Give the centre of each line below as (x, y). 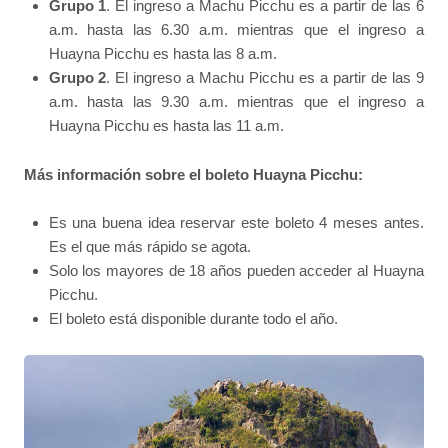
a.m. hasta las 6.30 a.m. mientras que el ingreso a (236, 30)
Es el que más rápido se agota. (149, 246)
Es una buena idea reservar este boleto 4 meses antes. (236, 222)
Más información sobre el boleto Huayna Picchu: (194, 174)
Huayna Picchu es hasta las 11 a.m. (166, 126)
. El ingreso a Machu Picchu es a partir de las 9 (265, 78)
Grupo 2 (77, 78)
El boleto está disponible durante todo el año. (193, 318)
